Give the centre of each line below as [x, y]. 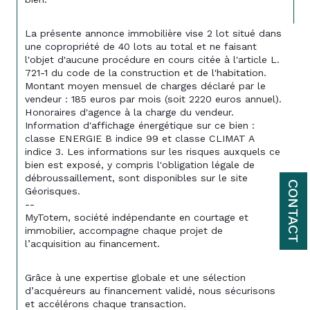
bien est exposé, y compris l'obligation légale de [142, 165]
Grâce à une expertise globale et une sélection [137, 278]
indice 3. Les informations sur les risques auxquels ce [154, 152]
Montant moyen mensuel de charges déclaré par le [147, 86]
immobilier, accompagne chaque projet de [126, 231]
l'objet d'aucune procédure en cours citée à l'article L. [154, 60]
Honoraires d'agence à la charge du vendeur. [129, 112]
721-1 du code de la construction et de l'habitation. [146, 73]
